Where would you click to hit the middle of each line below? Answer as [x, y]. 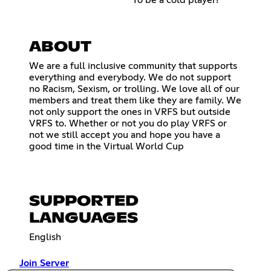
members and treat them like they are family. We [135, 100]
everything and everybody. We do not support [130, 77]
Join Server [44, 263]
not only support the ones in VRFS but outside [130, 112]
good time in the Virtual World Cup [106, 146]
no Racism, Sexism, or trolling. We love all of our [134, 89]
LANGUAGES [83, 219]
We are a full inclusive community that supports [133, 66]
